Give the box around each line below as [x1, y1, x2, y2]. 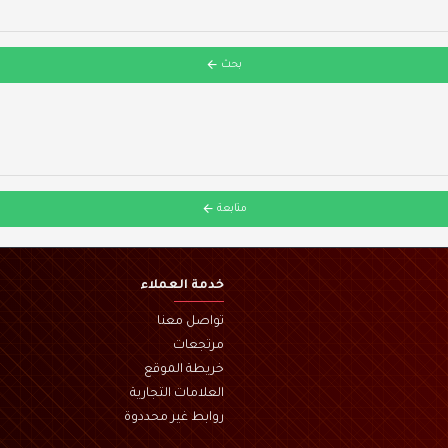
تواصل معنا [157, 315, 224, 329]
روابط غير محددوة [124, 411, 224, 425]
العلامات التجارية [130, 387, 224, 401]
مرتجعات [173, 339, 224, 353]
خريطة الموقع [144, 363, 224, 377]
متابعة [216, 203, 247, 215]
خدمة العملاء [140, 279, 224, 293]
